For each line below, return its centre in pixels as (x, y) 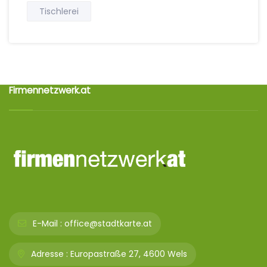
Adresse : (48, 254)
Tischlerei (59, 11)
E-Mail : (46, 223)
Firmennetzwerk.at (50, 90)
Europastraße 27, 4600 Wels (129, 254)
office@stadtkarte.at (108, 223)
